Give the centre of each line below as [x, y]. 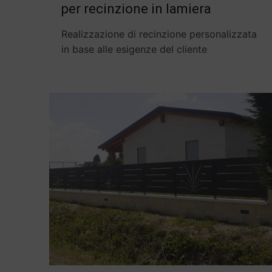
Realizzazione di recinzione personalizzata [159, 34]
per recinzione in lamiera [137, 9]
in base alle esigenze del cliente [134, 49]
